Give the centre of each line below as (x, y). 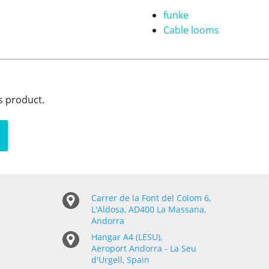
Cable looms (191, 30)
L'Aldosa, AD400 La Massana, (149, 210)
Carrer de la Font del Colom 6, (151, 198)
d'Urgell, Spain (121, 260)
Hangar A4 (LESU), (127, 237)
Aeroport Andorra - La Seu (144, 249)
